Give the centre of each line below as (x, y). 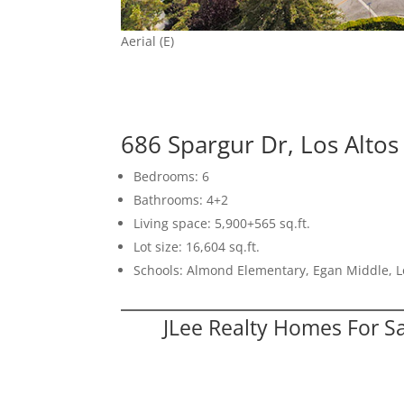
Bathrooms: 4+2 (181, 199)
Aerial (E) (148, 41)
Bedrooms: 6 (172, 176)
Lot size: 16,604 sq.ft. (197, 246)
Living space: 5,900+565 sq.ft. (222, 223)
